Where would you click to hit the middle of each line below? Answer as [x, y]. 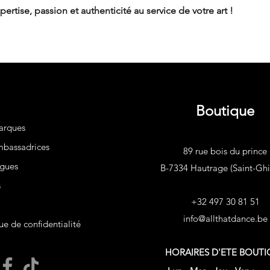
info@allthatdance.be [225, 218]
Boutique [225, 111]
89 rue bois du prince [225, 151]
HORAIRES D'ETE [202, 252]
